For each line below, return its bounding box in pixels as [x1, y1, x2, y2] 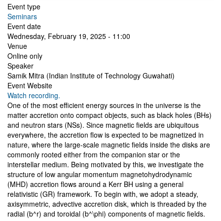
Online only [7, 51, 42, 61]
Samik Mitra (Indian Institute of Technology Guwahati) [7, 71, 175, 81]
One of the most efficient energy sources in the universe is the [7, 100, 201, 110]
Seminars [7, 11, 37, 22]
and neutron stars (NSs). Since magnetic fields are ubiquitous [7, 120, 199, 130]
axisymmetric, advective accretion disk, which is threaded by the [7, 199, 207, 209]
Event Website [7, 80, 52, 91]
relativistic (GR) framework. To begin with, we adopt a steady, [7, 189, 198, 199]
